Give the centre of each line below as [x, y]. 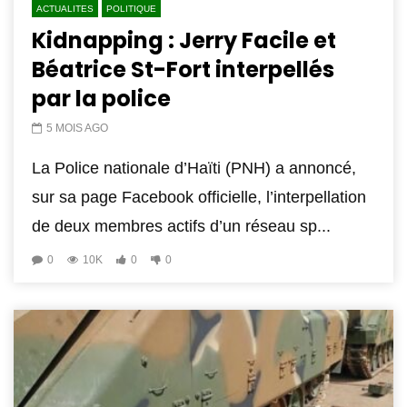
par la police [101, 99]
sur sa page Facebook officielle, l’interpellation [199, 198]
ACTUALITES [65, 9]
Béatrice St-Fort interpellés [183, 70]
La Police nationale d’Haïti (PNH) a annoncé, [194, 169]
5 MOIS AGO [77, 129]
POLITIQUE [131, 9]
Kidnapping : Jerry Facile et [184, 41]
